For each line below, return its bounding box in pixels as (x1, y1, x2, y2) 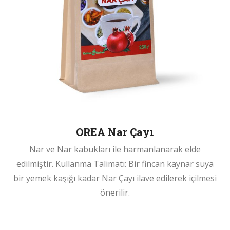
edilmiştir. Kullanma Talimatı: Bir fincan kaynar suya (16, 158, 214, 170)
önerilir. (100, 187, 130, 199)
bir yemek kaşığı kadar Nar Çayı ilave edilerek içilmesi (13, 172, 217, 184)
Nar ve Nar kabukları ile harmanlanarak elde (29, 144, 201, 156)
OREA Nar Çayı (76, 125, 154, 139)
